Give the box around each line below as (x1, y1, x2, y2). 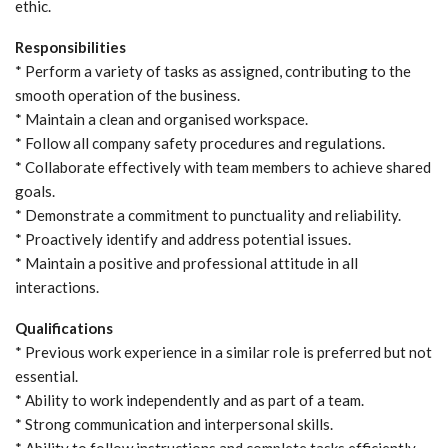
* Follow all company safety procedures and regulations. (15, 133, 385, 152)
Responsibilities (15, 37, 126, 56)
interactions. (15, 277, 99, 296)
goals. (15, 181, 55, 200)
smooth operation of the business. (15, 85, 240, 104)
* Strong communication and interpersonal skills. (15, 414, 333, 433)
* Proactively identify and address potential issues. (15, 229, 351, 248)
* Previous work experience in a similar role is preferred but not (15, 342, 432, 361)
